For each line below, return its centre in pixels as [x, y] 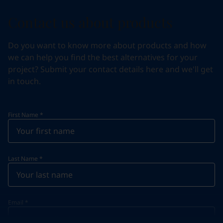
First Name [23, 114]
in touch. [24, 81]
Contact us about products [90, 22]
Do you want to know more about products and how [107, 45]
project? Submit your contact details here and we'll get [111, 69]
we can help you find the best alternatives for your [103, 57]
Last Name [23, 158]
